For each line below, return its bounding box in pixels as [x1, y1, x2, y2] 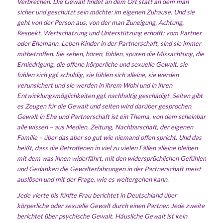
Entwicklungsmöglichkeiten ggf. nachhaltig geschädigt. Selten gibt [16, 91, 203, 100]
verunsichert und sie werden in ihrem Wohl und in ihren [16, 81, 172, 89]
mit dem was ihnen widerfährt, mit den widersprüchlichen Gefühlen [16, 154, 206, 162]
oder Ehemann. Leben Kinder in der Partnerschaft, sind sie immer [16, 39, 201, 47]
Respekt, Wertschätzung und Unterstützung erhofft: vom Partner [16, 28, 202, 37]
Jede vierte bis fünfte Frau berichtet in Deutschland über [16, 191, 177, 199]
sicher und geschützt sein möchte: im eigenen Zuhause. [16, 7, 172, 16]
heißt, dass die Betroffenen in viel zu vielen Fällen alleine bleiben [16, 143, 198, 152]
